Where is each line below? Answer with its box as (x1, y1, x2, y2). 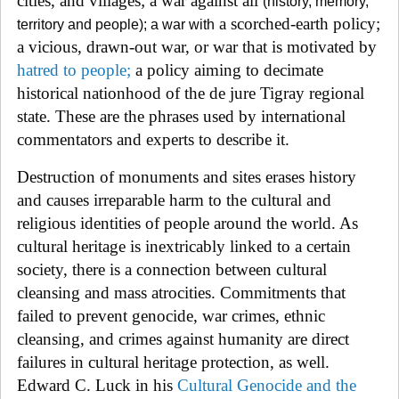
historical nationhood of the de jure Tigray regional (17, 83, 364, 102)
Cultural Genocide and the (177, 375, 356, 395)
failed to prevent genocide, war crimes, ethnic (17, 305, 325, 325)
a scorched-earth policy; (215, 13, 380, 33)
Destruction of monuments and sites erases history (17, 167, 356, 186)
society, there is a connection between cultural (17, 259, 327, 279)
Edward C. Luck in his (17, 375, 177, 395)
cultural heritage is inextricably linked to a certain (17, 236, 351, 256)
